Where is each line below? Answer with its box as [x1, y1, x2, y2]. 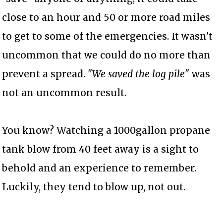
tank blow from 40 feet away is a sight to [2, 143, 199, 156]
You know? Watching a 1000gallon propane [2, 124, 211, 137]
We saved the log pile [92, 68, 185, 80]
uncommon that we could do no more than [2, 49, 211, 61]
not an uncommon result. [2, 87, 127, 99]
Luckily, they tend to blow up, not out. [2, 181, 186, 193]
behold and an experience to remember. [2, 162, 197, 174]
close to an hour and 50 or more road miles [2, 11, 211, 24]
